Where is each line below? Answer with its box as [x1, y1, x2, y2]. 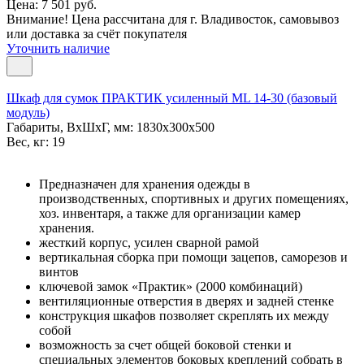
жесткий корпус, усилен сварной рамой [39, 235, 259, 249]
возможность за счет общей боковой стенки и [39, 337, 292, 352]
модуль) [6, 105, 50, 119]
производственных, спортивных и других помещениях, [39, 191, 349, 206]
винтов [39, 264, 79, 279]
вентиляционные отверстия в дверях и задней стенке [39, 293, 334, 308]
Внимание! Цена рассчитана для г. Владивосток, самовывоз [6, 11, 339, 26]
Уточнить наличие [6, 41, 110, 55]
